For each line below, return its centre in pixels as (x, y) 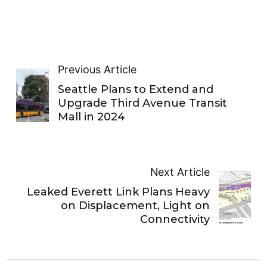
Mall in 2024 (91, 117)
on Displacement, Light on (136, 206)
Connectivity (175, 219)
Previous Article (97, 69)
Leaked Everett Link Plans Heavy (119, 192)
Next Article (180, 172)
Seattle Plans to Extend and (135, 89)
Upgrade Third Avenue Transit (142, 103)
